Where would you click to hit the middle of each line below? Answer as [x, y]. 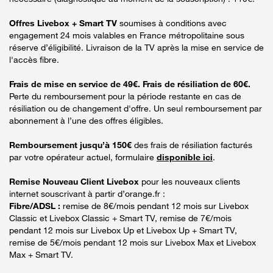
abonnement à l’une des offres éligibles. [86, 120]
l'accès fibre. [34, 59]
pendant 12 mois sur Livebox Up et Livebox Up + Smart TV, [123, 230]
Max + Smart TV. [41, 254]
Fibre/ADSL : [36, 205]
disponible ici [185, 157]
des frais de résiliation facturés [193, 144]
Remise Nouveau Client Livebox [74, 181]
